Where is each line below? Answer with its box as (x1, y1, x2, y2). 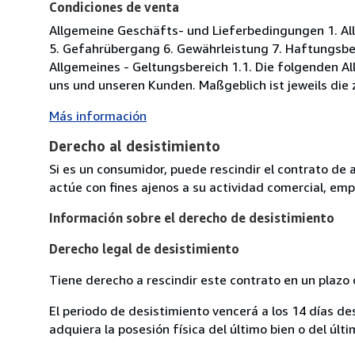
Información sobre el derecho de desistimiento (49, 209, 334, 226)
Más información (49, 107, 147, 124)
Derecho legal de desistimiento (49, 240, 239, 257)
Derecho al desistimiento (49, 136, 220, 155)
